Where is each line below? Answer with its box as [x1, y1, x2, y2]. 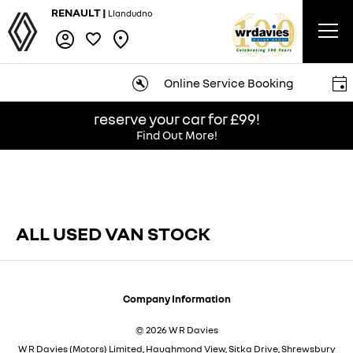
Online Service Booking [161, 76, 292, 90]
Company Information [122, 292, 231, 305]
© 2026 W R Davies [135, 323, 218, 336]
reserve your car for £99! [93, 110, 260, 128]
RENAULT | [51, 6, 108, 19]
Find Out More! [136, 128, 217, 142]
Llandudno [108, 8, 153, 18]
